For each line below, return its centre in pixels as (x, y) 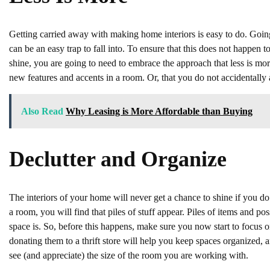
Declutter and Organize (118, 159)
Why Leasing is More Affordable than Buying (159, 111)
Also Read (42, 111)
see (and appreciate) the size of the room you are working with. (129, 255)
